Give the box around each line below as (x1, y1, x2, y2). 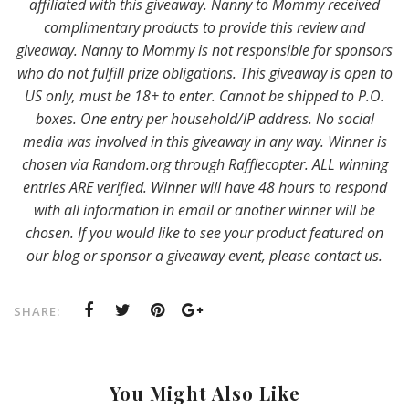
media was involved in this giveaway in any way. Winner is (22, 131, 387, 152)
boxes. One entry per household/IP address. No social (35, 109, 374, 130)
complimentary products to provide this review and (44, 17, 365, 38)
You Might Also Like (109, 381, 300, 406)
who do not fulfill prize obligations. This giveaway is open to (16, 63, 393, 84)
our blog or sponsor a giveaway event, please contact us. (26, 246, 383, 267)
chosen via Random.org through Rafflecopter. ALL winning (21, 154, 388, 175)
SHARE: (14, 303, 60, 320)
